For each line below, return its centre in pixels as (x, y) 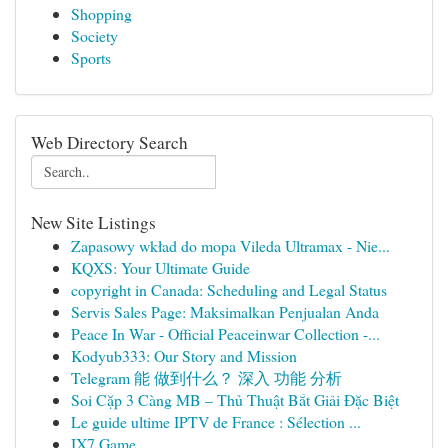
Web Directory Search (109, 142)
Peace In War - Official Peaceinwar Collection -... (225, 333)
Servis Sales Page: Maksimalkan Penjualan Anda (225, 311)
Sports (91, 57)
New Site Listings (93, 222)
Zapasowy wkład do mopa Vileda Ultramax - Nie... (230, 245)
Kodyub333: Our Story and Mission (184, 355)
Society (94, 35)
